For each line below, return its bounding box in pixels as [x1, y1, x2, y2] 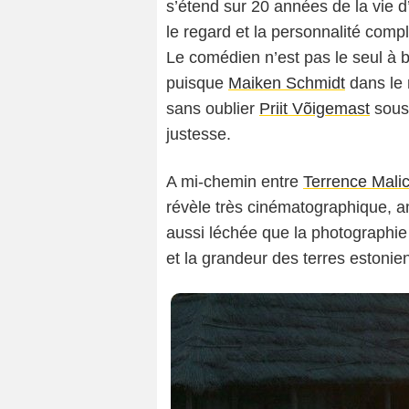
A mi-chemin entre [166, 173, 303, 192]
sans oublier [166, 100, 259, 119]
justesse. [166, 125, 231, 144]
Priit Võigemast [259, 100, 370, 119]
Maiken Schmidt [228, 74, 345, 93]
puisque [166, 74, 228, 93]
